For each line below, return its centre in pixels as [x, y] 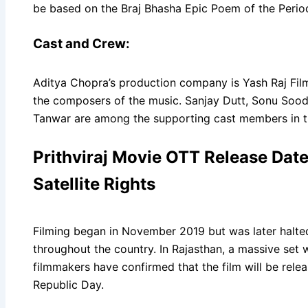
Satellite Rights [94, 184]
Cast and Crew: [81, 43]
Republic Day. [68, 284]
